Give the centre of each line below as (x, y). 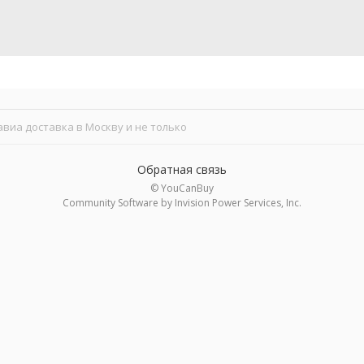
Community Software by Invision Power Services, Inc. (182, 202)
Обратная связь (182, 169)
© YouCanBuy (182, 188)
